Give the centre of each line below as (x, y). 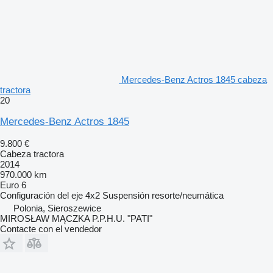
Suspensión (126, 196)
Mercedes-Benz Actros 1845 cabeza (194, 80)
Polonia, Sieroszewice (57, 208)
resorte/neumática (188, 196)
